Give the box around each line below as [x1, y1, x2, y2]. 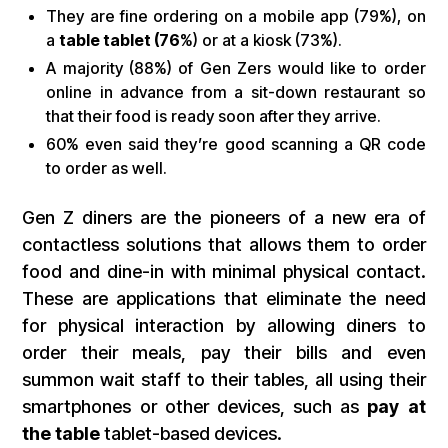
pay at [367, 396, 426, 418]
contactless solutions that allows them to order [22, 234, 426, 256]
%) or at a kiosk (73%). [180, 30, 343, 51]
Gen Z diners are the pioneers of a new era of [22, 207, 426, 229]
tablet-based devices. [100, 423, 287, 445]
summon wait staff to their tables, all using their [22, 369, 426, 391]
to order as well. [46, 158, 172, 179]
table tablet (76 [59, 30, 181, 51]
